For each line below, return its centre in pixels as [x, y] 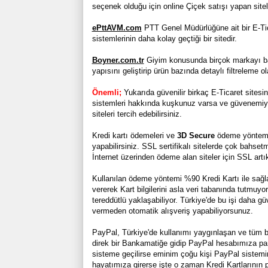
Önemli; [108, 92]
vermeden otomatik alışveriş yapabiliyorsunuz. [172, 211]
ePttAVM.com [117, 28]
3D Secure [196, 135]
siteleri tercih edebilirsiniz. [137, 114]
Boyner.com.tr [118, 60]
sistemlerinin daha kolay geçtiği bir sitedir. [164, 38]
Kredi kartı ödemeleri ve [134, 135]
